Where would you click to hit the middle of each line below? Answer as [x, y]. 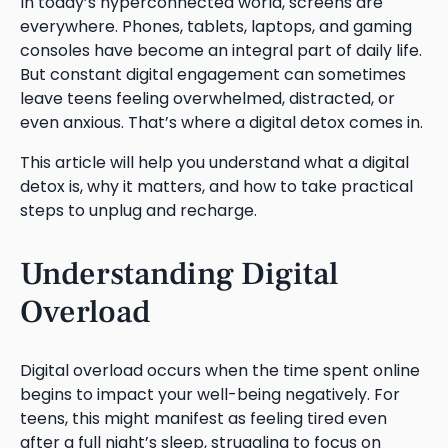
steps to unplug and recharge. [138, 210]
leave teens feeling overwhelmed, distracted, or [207, 98]
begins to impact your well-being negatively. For [210, 394]
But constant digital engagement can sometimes [213, 74]
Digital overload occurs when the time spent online [220, 370]
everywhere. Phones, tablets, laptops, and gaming [216, 26]
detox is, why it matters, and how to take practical [216, 186]
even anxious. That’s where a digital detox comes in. [223, 122]
